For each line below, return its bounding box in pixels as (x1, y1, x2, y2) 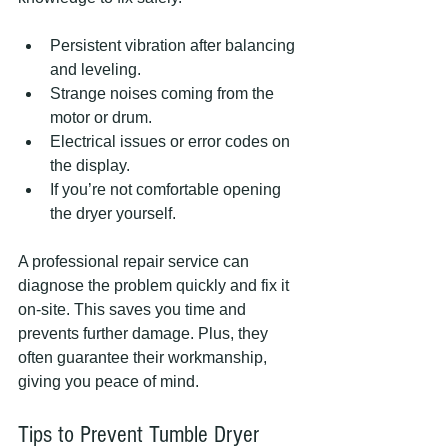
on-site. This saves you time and (18, 300, 250, 318)
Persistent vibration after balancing (50, 36, 299, 54)
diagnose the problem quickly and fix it (18, 276, 293, 294)
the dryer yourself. (50, 204, 176, 222)
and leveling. (50, 60, 141, 78)
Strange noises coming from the (50, 84, 278, 102)
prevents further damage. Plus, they (18, 324, 272, 342)
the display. (50, 156, 130, 174)
